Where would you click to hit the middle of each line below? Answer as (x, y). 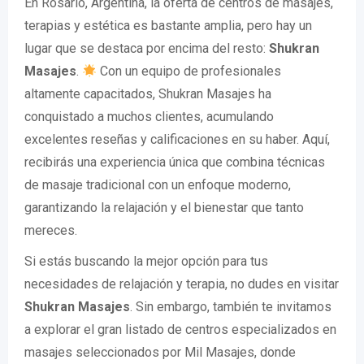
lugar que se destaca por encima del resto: (147, 49)
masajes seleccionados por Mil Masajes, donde (160, 353)
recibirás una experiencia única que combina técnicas (175, 162)
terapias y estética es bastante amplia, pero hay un (168, 26)
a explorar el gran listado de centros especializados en (180, 330)
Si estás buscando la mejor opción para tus (146, 262)
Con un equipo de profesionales (189, 71)
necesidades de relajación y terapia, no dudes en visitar (182, 284)
